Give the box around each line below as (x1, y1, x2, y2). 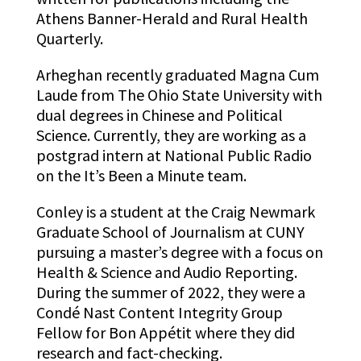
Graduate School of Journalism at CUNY (35, 222, 305, 243)
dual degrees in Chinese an (35, 105, 214, 126)
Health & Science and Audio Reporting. (35, 262, 297, 283)
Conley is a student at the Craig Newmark (35, 201, 315, 222)
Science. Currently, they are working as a (35, 125, 306, 146)
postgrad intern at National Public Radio (35, 145, 312, 166)
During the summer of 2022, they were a (35, 282, 305, 303)
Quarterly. (35, 28, 103, 49)
